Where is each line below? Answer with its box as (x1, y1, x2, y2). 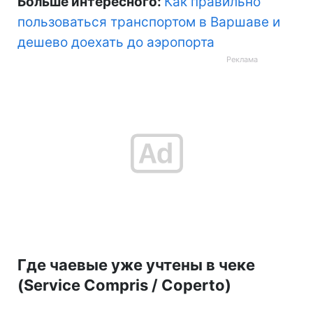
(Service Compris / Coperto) (17, 275, 231, 294)
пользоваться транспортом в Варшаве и (17, 13, 280, 30)
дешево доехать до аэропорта (17, 34, 214, 50)
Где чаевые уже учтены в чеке (17, 255, 255, 274)
